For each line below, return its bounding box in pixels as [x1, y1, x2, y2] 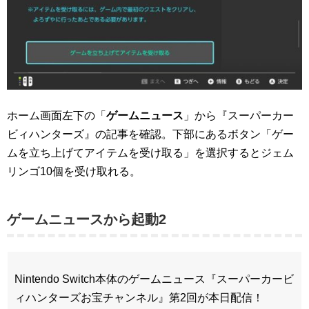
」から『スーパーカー [183, 110, 294, 122]
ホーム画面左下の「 [7, 110, 106, 122]
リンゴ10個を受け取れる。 [7, 166, 141, 178]
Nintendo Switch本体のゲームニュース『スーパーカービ [14, 273, 294, 286]
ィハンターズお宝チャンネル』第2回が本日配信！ [14, 292, 263, 304]
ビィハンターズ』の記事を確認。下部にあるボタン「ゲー [7, 128, 294, 141]
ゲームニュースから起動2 [7, 212, 166, 228]
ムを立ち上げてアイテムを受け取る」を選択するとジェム [7, 147, 294, 159]
